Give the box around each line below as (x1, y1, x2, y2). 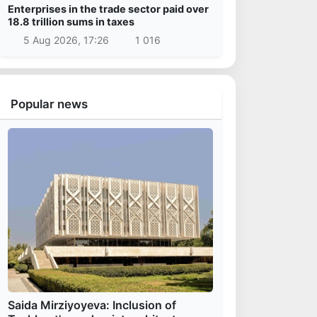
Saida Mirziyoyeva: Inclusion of (8, 297, 176, 312)
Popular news (11, 96, 88, 111)
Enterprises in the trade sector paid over (8, 3, 209, 15)
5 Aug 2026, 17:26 (23, 33, 109, 46)
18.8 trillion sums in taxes (8, 16, 134, 28)
